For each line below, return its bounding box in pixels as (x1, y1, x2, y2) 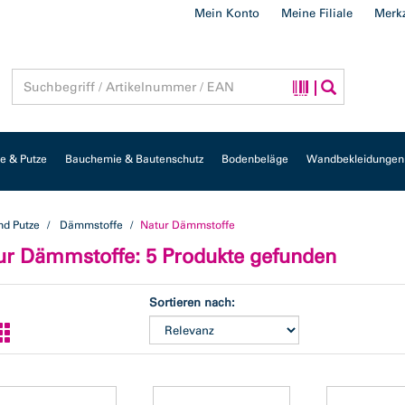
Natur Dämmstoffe (140, 219, 235, 231)
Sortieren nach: (149, 296, 236, 309)
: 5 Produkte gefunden (135, 244, 336, 268)
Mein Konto (194, 6, 259, 20)
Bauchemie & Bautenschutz (65, 153, 203, 165)
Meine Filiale (281, 6, 353, 20)
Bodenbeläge (221, 153, 288, 165)
